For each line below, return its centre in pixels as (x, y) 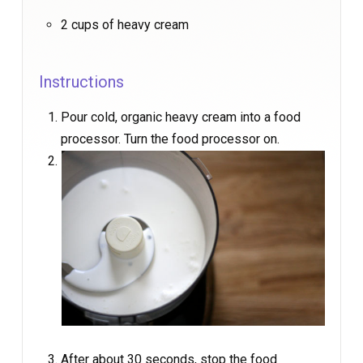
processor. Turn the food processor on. (170, 139)
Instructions (81, 81)
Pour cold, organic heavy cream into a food (181, 117)
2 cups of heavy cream (125, 24)
